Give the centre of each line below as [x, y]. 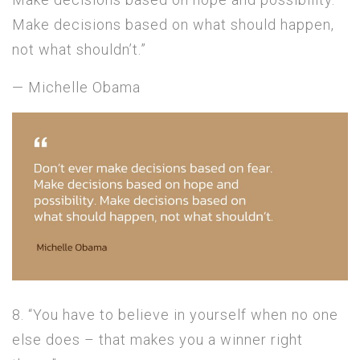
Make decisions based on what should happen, [173, 24]
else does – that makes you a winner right [157, 339]
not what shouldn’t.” [79, 49]
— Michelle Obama [76, 87]
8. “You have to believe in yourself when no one [175, 314]
